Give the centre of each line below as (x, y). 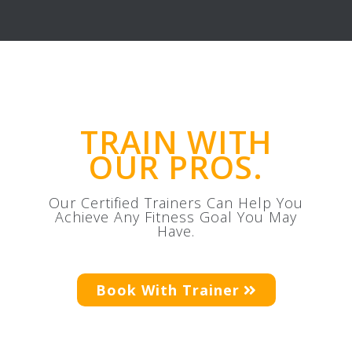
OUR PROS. (176, 167)
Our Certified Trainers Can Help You (176, 202)
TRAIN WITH (176, 141)
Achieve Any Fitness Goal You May (176, 216)
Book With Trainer (167, 290)
